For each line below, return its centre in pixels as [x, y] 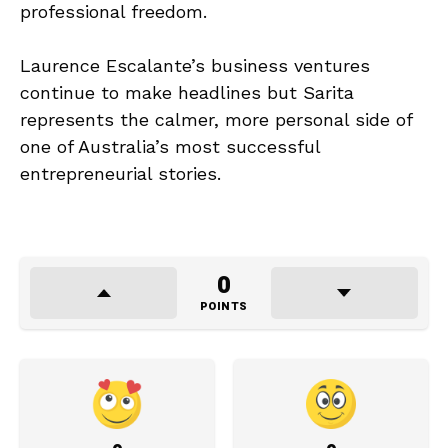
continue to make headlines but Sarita [187, 93]
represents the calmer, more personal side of [216, 120]
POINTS [223, 307]
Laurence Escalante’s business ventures [195, 66]
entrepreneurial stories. [120, 174]
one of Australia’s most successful [170, 147]
